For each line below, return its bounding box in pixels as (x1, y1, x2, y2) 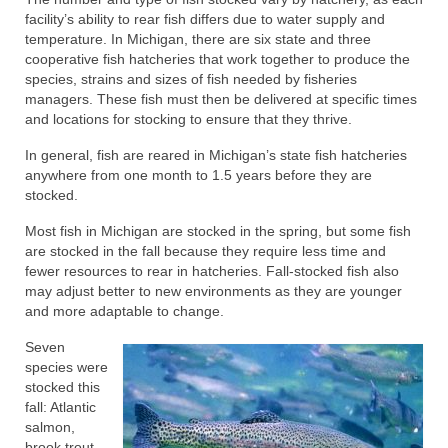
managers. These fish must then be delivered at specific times (25, 91, 417, 107)
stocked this (25, 379, 100, 395)
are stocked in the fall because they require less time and (25, 243, 386, 259)
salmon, (25, 419, 75, 435)
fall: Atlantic (25, 399, 96, 415)
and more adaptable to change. (25, 303, 224, 319)
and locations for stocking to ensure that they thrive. (25, 111, 352, 127)
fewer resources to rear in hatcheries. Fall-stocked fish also (25, 263, 399, 279)
